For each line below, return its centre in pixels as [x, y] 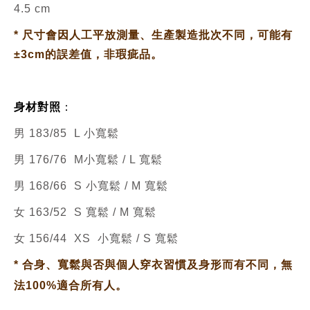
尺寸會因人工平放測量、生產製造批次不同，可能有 [157, 35]
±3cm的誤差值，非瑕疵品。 [88, 54]
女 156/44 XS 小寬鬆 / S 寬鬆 [96, 238]
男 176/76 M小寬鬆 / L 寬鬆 [88, 159]
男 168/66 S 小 [56, 186]
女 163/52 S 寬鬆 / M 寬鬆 [85, 212]
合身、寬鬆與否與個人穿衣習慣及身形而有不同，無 [157, 265]
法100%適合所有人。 [71, 285]
